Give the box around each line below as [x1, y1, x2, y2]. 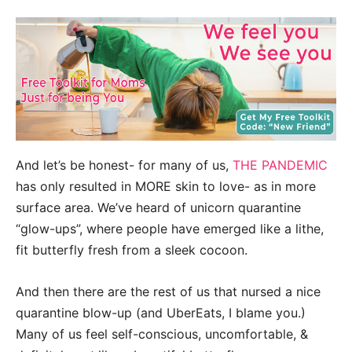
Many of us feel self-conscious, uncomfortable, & [16, 325, 308, 342]
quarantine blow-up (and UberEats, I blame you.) [16, 304, 306, 321]
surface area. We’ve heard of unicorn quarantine [16, 199, 301, 215]
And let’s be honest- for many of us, [16, 156, 233, 173]
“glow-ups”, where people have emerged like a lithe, [16, 220, 324, 236]
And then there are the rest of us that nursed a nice [16, 283, 321, 299]
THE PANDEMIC [233, 156, 328, 173]
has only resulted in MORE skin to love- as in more [16, 178, 316, 194]
